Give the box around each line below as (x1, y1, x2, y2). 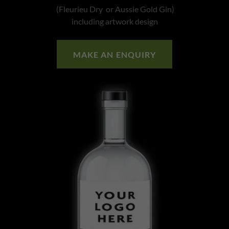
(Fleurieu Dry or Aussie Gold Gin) (55, 4, 174, 14)
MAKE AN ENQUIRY (73, 49, 156, 59)
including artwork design (71, 16, 158, 26)
